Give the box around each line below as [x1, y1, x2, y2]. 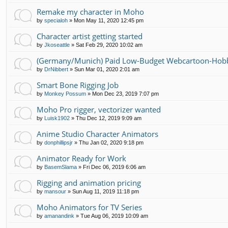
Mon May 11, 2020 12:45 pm [74, 17, 144, 23]
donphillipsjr [44, 139, 73, 146]
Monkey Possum [44, 90, 86, 97]
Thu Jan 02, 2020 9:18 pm [79, 139, 144, 146]
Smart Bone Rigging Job [37, 79, 119, 90]
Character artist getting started [37, 31, 142, 41]
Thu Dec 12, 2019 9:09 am [76, 115, 141, 121]
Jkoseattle [44, 41, 70, 48]
